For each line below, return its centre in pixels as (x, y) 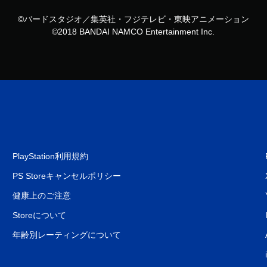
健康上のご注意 (41, 195)
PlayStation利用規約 (50, 156)
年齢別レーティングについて (66, 235)
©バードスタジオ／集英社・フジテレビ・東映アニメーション (133, 19)
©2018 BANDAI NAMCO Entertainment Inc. (133, 32)
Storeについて (39, 215)
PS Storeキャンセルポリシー (66, 176)
